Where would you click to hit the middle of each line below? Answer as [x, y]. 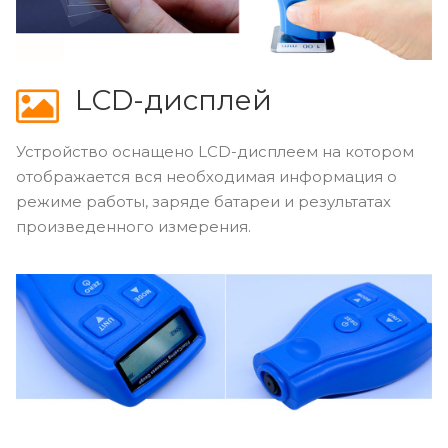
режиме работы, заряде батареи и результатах [203, 201]
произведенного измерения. [133, 226]
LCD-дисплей [173, 99]
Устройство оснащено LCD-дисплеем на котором [215, 151]
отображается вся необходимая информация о [206, 176]
